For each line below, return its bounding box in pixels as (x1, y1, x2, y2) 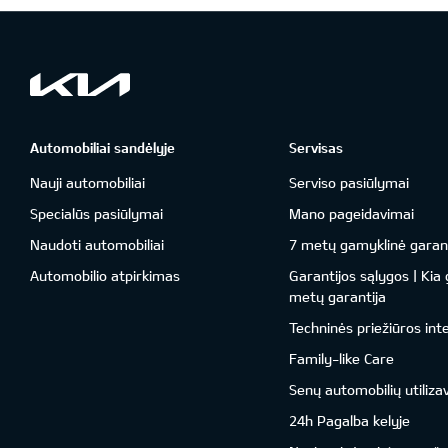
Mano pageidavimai (288, 205, 414, 222)
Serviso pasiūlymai (288, 174, 409, 191)
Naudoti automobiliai (30, 236, 164, 253)
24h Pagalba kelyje (288, 412, 410, 429)
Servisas (288, 139, 343, 156)
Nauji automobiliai (30, 174, 145, 191)
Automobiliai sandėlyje (30, 139, 175, 156)
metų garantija (288, 288, 386, 305)
